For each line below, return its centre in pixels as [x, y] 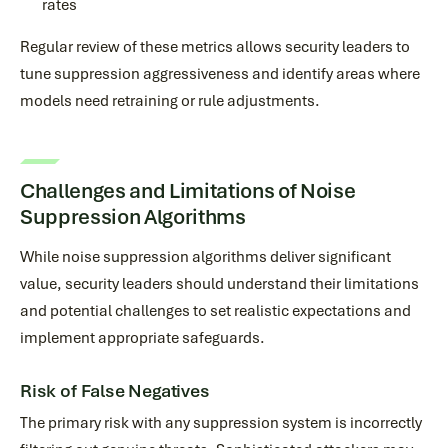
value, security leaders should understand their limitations [219, 284]
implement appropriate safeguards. [142, 338]
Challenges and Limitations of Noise [188, 190]
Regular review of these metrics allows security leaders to [215, 47]
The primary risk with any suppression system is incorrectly [221, 423]
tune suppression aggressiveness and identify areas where [220, 74]
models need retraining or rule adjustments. [170, 101]
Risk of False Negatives [115, 391]
